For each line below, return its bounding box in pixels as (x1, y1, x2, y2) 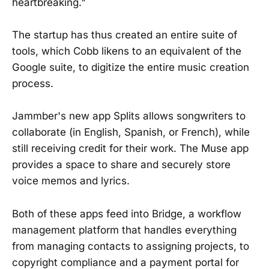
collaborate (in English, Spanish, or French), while (12, 126, 250, 139)
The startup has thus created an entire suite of (12, 29, 237, 41)
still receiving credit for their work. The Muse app (12, 142, 249, 155)
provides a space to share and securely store (12, 159, 231, 171)
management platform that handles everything (12, 223, 237, 236)
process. (12, 77, 53, 90)
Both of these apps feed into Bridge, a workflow (12, 207, 241, 220)
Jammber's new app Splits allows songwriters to (12, 110, 246, 122)
